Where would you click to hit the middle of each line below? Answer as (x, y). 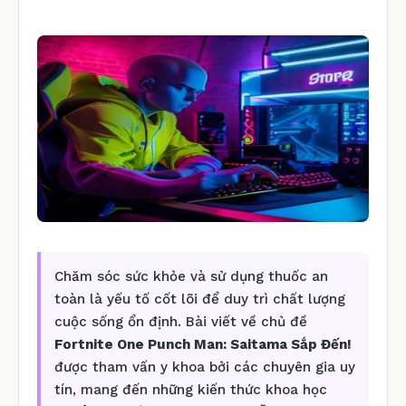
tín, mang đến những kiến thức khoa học (191, 389)
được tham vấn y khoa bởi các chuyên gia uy (205, 367)
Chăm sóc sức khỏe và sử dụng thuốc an (191, 276)
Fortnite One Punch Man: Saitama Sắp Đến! (203, 344)
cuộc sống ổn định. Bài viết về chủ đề (181, 321)
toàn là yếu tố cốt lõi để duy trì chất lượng (200, 299)
